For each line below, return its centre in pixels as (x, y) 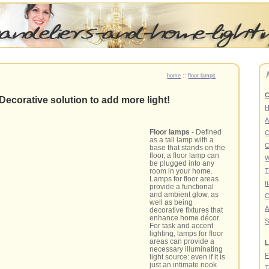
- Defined (206, 131)
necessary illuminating (186, 249)
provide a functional (182, 186)
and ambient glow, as (184, 194)
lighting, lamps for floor (187, 233)
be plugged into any (182, 163)
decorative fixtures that (186, 210)
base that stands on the (188, 147)
